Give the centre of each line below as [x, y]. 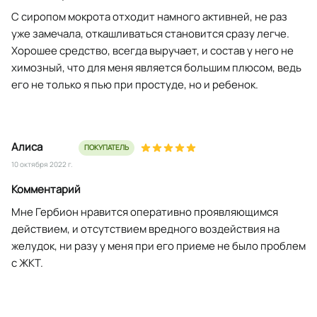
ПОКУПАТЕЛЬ [106, 147]
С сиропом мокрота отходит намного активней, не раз [149, 16]
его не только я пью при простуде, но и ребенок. [135, 84]
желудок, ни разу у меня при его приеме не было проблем [158, 246]
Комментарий [46, 189]
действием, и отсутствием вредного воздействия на [145, 229]
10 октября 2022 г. [42, 164]
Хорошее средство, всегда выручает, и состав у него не [152, 50]
